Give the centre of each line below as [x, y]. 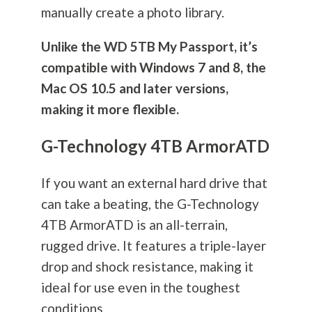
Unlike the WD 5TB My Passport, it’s [149, 47]
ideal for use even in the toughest [140, 288]
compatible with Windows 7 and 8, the [153, 68]
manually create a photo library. [134, 13]
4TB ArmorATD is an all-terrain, [134, 225]
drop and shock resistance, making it [147, 267]
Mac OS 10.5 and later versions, [134, 88]
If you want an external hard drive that [154, 183]
